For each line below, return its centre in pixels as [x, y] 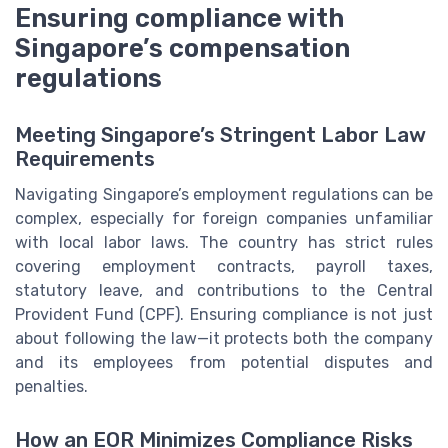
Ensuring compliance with [179, 18]
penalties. [51, 386]
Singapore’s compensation [182, 48]
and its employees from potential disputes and [224, 362]
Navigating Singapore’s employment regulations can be [224, 194]
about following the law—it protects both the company [224, 338]
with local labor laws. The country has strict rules [224, 242]
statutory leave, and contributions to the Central [224, 290]
